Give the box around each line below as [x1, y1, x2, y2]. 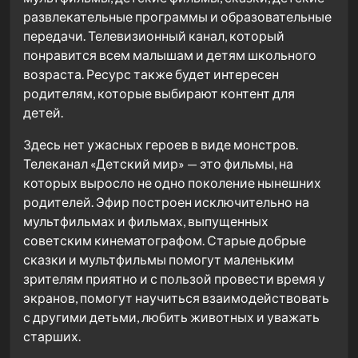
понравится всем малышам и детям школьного [23, 46, 316, 62]
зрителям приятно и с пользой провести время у [23, 270, 325, 286]
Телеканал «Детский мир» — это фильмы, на [23, 155, 293, 171]
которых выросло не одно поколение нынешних [23, 174, 321, 190]
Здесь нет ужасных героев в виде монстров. [23, 136, 298, 152]
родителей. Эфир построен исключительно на [23, 193, 309, 209]
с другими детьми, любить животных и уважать [23, 308, 320, 324]
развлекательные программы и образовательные [23, 8, 332, 24]
